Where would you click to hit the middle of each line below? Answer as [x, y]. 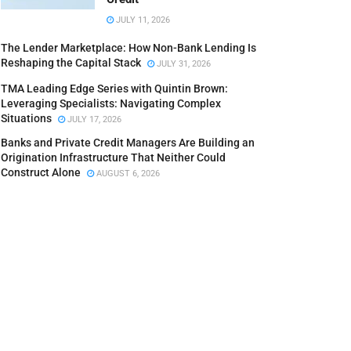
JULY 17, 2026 [93, 119]
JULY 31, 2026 [183, 64]
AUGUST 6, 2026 [127, 174]
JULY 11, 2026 [142, 20]
